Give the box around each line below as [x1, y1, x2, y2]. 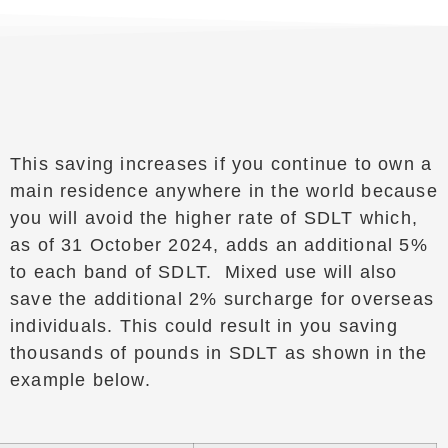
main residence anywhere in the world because [9, 181, 438, 201]
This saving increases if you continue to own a [9, 154, 433, 174]
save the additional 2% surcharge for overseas [9, 289, 434, 309]
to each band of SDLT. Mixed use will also [9, 262, 398, 282]
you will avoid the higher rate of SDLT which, [9, 208, 418, 228]
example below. [9, 370, 151, 390]
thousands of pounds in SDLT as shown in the [9, 343, 428, 363]
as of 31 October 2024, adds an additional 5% [9, 235, 428, 255]
